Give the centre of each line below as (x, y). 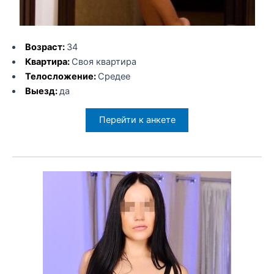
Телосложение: (61, 77)
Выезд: (42, 91)
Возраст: (46, 47)
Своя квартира (104, 62)
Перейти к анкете (137, 120)
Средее (114, 77)
